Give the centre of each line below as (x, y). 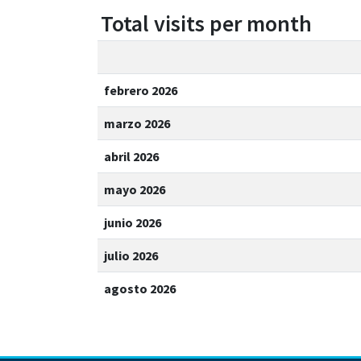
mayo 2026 (135, 189)
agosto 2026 (140, 288)
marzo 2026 (137, 123)
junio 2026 (133, 222)
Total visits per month (206, 23)
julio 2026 (131, 255)
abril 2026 (131, 156)
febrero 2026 (141, 90)
